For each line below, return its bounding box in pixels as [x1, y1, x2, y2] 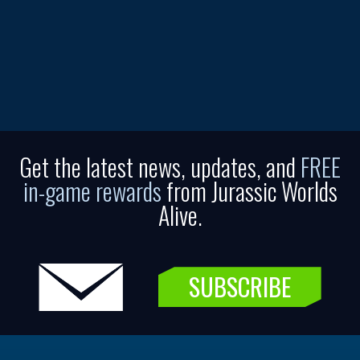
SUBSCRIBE [188, 268, 291, 305]
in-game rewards [22, 173, 162, 210]
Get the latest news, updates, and [19, 149, 301, 186]
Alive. [157, 197, 202, 234]
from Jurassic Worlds [161, 173, 337, 210]
